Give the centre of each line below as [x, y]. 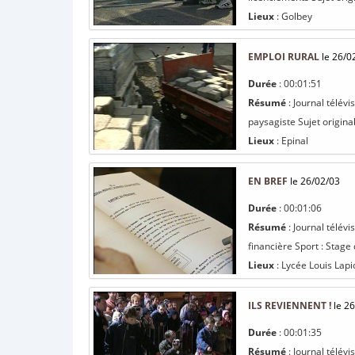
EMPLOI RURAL [284, 57]
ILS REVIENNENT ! [290, 305]
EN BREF [268, 181]
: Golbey [293, 16]
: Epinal [291, 141]
